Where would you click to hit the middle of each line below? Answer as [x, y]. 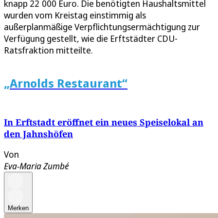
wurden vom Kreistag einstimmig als [75, 15]
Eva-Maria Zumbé [36, 166]
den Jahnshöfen [38, 134]
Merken [18, 208]
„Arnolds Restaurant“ [66, 83]
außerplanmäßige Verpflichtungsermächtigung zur [102, 27]
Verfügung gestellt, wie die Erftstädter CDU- [91, 39]
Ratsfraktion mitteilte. [48, 50]
